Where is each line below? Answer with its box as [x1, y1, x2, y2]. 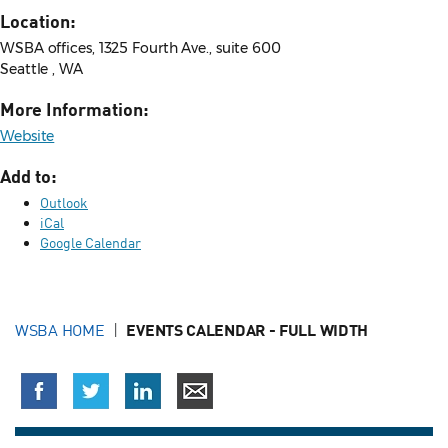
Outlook [40, 194, 88, 212]
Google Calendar [40, 234, 141, 252]
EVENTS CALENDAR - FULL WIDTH [126, 320, 369, 340]
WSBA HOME [15, 320, 105, 341]
